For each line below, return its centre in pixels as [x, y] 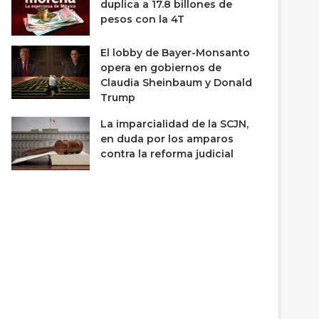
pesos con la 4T [143, 19]
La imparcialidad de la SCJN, [175, 124]
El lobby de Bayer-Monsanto [176, 53]
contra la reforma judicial [167, 154]
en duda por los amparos [167, 139]
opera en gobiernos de [161, 68]
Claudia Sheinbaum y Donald [177, 83]
